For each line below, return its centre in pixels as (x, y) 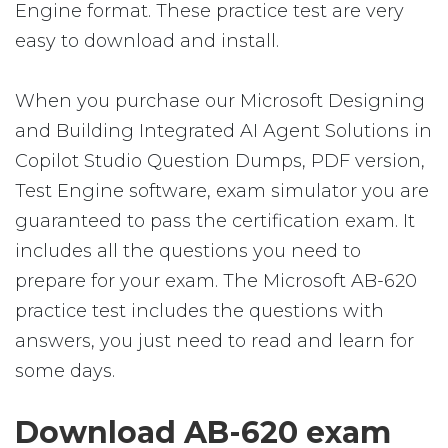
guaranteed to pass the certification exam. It (215, 221)
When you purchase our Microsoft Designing (220, 101)
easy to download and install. (147, 41)
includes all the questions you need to (188, 251)
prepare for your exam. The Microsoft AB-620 (216, 281)
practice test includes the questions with (199, 311)
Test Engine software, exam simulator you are (222, 191)
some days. (65, 371)
